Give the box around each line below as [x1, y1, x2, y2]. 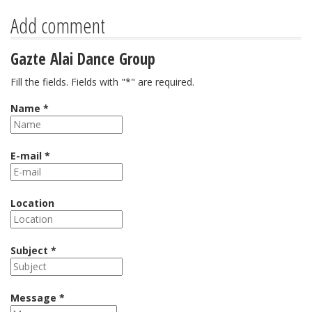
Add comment [10, 11, 105, 40]
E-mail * [10, 149, 50, 162]
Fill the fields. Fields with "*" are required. [10, 75, 194, 88]
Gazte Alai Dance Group [10, 48, 155, 70]
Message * [10, 291, 65, 304]
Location [10, 196, 54, 210]
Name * [10, 102, 49, 115]
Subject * [10, 244, 56, 257]
